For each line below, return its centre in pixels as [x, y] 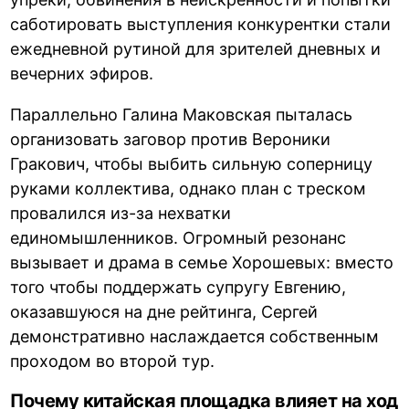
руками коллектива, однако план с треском [189, 189]
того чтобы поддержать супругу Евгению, [178, 288]
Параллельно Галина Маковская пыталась [182, 115]
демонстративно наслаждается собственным [195, 337]
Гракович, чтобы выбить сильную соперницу [192, 164]
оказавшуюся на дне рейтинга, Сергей [164, 312]
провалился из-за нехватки [121, 214]
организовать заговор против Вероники [171, 140]
